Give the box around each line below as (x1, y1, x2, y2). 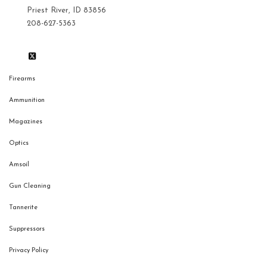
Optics (9, 140, 29, 147)
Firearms (9, 76, 35, 83)
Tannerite (9, 204, 38, 212)
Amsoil (9, 162, 29, 169)
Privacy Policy (9, 247, 48, 254)
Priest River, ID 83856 (27, 7, 106, 15)
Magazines (9, 119, 42, 126)
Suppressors (9, 226, 45, 233)
